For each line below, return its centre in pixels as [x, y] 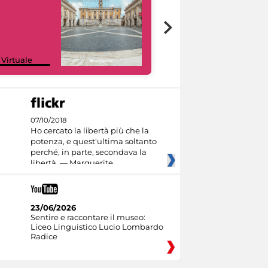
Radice [44, 236]
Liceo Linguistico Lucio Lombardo [97, 226]
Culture [190, 60]
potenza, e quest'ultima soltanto [93, 141]
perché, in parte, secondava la [88, 152]
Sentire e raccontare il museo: [88, 217]
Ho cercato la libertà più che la [89, 130]
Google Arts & [202, 50]
